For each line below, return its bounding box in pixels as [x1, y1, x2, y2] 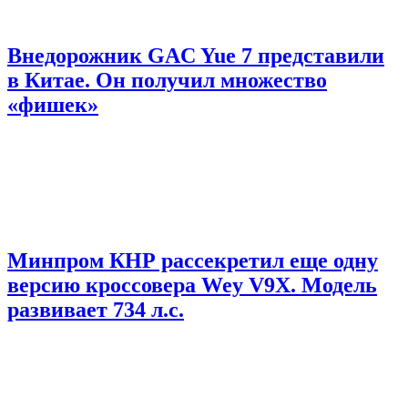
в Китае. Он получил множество [7, 68, 327, 93]
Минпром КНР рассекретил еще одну [7, 249, 378, 273]
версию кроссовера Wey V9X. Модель [7, 273, 377, 298]
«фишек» [7, 93, 98, 117]
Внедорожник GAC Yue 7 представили [7, 44, 384, 68]
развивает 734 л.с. [7, 298, 184, 322]
